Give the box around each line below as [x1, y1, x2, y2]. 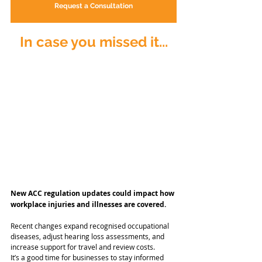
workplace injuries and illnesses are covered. [11, 199, 166, 209]
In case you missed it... [19, 33, 168, 51]
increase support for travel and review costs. [11, 242, 155, 251]
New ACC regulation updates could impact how [11, 188, 176, 198]
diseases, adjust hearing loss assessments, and [11, 231, 166, 241]
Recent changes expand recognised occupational [11, 220, 171, 230]
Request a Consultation [54, 2, 133, 11]
